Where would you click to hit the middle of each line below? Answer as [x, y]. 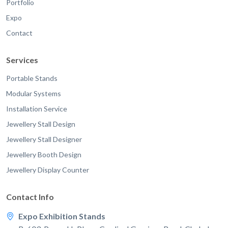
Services [22, 60]
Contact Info [30, 197]
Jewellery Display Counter [48, 170]
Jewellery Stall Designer [44, 139]
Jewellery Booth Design [44, 155]
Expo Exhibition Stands [62, 216]
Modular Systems [34, 94]
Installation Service [37, 109]
